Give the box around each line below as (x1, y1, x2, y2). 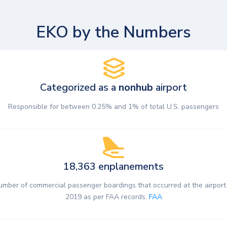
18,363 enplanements (63, 159, 164, 173)
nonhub (119, 81, 153, 95)
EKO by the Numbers (36, 21, 191, 44)
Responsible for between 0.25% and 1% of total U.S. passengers (8, 101, 219, 111)
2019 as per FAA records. (65, 192, 149, 202)
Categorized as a (40, 81, 119, 95)
